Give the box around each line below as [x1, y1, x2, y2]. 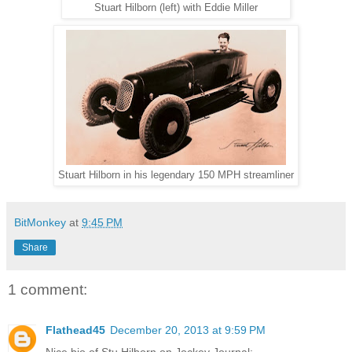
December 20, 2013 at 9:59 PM [110, 324, 266, 337]
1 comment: [8, 280, 87, 298]
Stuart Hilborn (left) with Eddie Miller [94, 2, 258, 13]
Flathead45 [46, 324, 105, 337]
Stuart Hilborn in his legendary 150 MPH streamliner [58, 169, 294, 181]
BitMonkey [14, 215, 66, 229]
